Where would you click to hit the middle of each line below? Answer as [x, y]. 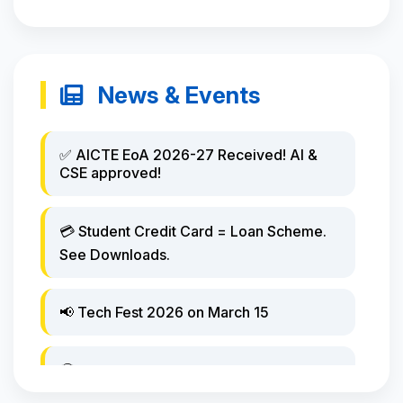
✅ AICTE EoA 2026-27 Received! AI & [188, 155]
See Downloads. [115, 255]
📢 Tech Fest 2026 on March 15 [164, 313]
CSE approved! [110, 173]
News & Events [177, 95]
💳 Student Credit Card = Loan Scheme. [193, 232]
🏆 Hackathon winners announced [173, 371]
